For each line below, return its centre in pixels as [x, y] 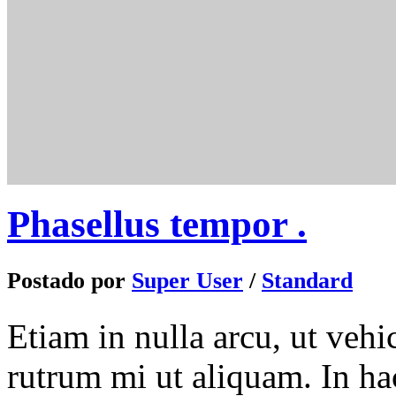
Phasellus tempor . [157, 224]
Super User [187, 280]
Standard [307, 280]
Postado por [69, 280]
